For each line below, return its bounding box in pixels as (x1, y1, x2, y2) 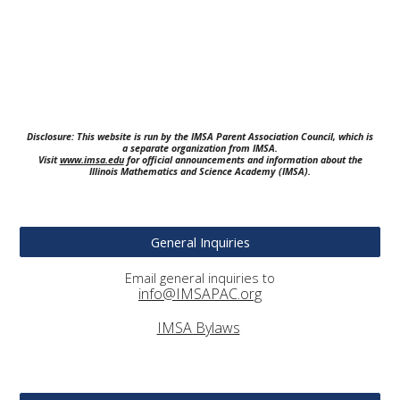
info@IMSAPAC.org (138, 284, 262, 304)
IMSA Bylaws (156, 318, 240, 337)
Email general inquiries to (125, 269, 275, 287)
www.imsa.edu (59, 154, 124, 166)
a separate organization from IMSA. (122, 142, 278, 154)
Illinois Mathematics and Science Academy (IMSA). (89, 165, 311, 178)
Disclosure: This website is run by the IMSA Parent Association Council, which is (27, 130, 373, 143)
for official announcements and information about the (123, 154, 362, 166)
